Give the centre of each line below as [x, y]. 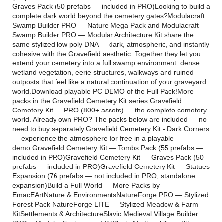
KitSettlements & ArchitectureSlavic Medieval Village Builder [105, 213]
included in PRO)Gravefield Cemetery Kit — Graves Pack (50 [108, 157]
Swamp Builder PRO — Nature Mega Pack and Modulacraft [106, 25]
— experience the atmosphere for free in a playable [93, 138]
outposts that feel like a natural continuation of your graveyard [109, 82]
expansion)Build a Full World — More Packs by [86, 185]
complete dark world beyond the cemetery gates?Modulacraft [109, 16]
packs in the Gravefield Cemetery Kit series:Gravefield [97, 100]
